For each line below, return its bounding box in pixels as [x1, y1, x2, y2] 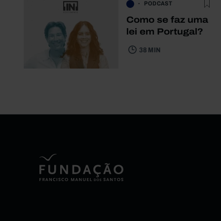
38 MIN [139, 46, 161, 54]
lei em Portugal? [126, 26, 203, 37]
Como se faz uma [126, 14, 208, 25]
